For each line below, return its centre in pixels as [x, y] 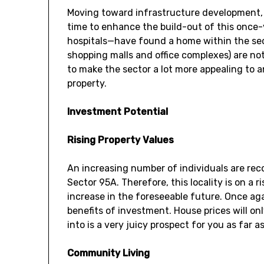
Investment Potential [118, 112]
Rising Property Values [121, 140]
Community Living [109, 253]
